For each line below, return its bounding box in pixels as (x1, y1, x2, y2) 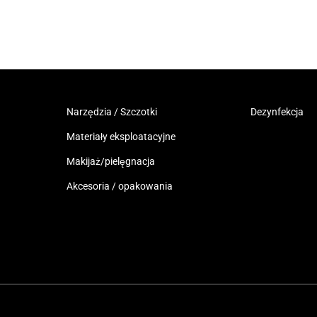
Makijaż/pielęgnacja (66, 156, 155, 168)
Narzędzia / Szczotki (66, 106, 157, 118)
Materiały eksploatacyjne (66, 131, 175, 143)
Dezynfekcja (250, 106, 304, 118)
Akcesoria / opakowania (66, 180, 173, 192)
